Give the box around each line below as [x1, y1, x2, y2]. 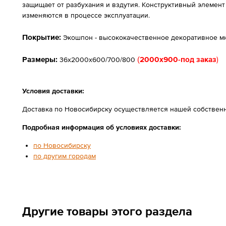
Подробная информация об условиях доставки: [22, 123, 181, 131]
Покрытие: [22, 33, 61, 41]
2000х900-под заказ [140, 55, 216, 64]
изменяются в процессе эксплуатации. [22, 11, 150, 19]
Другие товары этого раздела [22, 204, 192, 218]
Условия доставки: [22, 87, 84, 95]
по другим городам [33, 152, 96, 160]
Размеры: [22, 55, 58, 64]
